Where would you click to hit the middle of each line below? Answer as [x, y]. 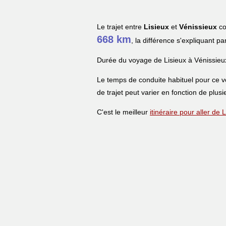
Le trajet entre [120, 26]
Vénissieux [198, 26]
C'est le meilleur [123, 112]
